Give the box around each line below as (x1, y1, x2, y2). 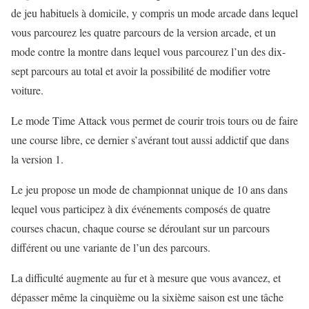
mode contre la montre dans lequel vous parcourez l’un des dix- (11, 44, 286, 59)
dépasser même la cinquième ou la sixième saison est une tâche (11, 290, 283, 305)
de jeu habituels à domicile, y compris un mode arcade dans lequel (11, 6, 298, 21)
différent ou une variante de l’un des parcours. (11, 240, 210, 255)
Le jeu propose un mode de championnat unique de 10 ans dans (11, 182, 288, 197)
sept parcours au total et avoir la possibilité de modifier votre (11, 63, 270, 79)
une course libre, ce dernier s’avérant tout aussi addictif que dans (11, 132, 289, 148)
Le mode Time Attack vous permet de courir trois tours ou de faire (11, 113, 298, 128)
